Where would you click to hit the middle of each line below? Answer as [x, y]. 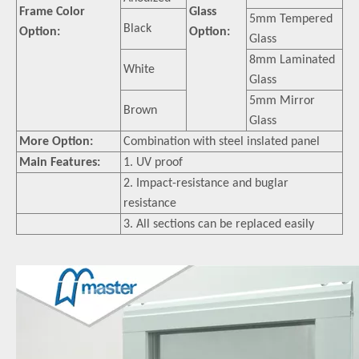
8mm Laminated [292, 60]
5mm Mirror [282, 101]
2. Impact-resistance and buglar [206, 184]
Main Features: [60, 163]
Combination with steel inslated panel [222, 142]
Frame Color [52, 12]
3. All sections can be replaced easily [219, 224]
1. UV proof [153, 163]
